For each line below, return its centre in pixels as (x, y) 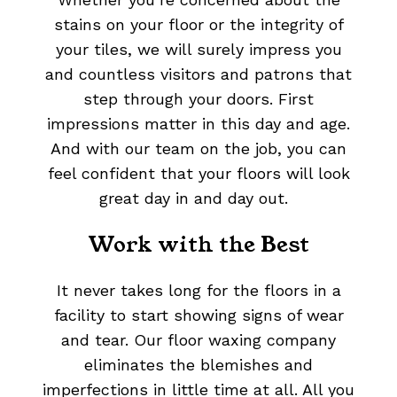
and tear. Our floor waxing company (198, 340)
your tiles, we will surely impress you (198, 50)
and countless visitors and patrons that (198, 74)
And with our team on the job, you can (198, 149)
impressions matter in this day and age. (198, 124)
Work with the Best (198, 245)
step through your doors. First (198, 99)
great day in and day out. (198, 198)
